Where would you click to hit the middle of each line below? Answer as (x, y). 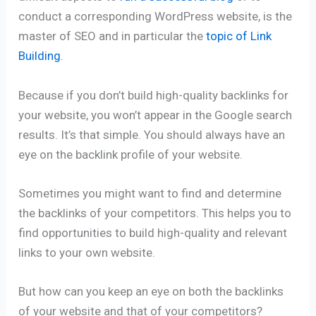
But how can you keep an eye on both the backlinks (151, 291)
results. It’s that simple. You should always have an (152, 134)
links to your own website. (87, 252)
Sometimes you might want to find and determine (150, 193)
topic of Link (239, 36)
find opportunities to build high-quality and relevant (153, 232)
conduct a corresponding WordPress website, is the (156, 17)
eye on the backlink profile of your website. (131, 154)
